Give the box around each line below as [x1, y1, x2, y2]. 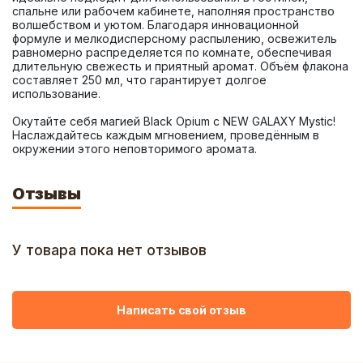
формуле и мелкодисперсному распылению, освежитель [12, 32, 337, 45]
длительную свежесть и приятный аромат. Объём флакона [12, 59, 348, 73]
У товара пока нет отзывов [12, 241, 207, 258]
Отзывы [12, 184, 81, 203]
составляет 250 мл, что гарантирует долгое [12, 73, 267, 87]
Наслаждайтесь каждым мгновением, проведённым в [12, 128, 319, 142]
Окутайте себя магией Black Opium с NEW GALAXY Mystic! [12, 114, 335, 128]
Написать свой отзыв [117, 302, 246, 317]
